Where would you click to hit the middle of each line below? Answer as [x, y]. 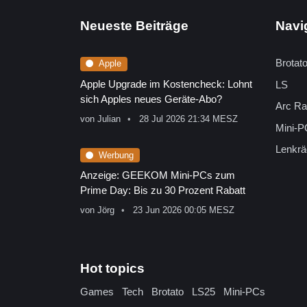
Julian [109, 119]
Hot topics [112, 269]
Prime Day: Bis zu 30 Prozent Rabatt [163, 191]
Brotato [168, 292]
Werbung [116, 155]
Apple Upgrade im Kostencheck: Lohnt [166, 84]
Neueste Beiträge [134, 26]
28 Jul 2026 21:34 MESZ [189, 119]
